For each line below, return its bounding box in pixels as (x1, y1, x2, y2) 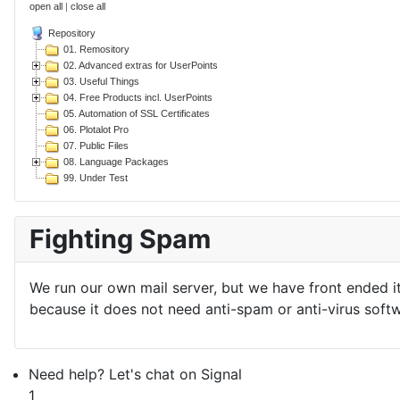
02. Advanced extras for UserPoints (63, 59, 218, 71)
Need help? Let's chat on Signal (29, 365, 242, 384)
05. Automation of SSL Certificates (63, 107, 210, 119)
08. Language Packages (63, 155, 169, 167)
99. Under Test (63, 171, 128, 183)
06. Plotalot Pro (63, 123, 129, 135)
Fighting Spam (29, 223, 211, 255)
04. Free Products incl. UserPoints (63, 91, 212, 103)
